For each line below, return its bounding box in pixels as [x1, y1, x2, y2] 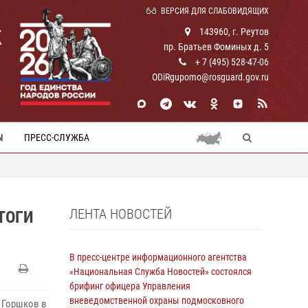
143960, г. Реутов [197, 26, 269, 37]
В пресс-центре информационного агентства [69, 252, 247, 263]
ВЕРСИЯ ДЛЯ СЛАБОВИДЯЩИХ [161, 6, 269, 16]
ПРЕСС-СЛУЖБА [24, 132, 89, 143]
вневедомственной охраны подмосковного [69, 295, 244, 306]
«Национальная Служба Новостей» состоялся [69, 266, 252, 277]
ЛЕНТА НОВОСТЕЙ [69, 206, 172, 222]
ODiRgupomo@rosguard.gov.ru [152, 71, 269, 82]
